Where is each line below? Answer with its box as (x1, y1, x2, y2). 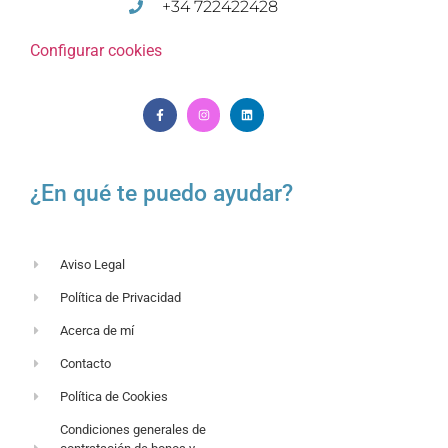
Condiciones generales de (60, 421, 207, 437)
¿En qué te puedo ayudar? (30, 179, 293, 207)
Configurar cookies (30, 41, 162, 60)
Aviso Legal (60, 256, 126, 272)
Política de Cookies (60, 388, 169, 404)
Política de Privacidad (60, 289, 182, 305)
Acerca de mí (60, 322, 135, 338)
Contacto (60, 355, 112, 371)
